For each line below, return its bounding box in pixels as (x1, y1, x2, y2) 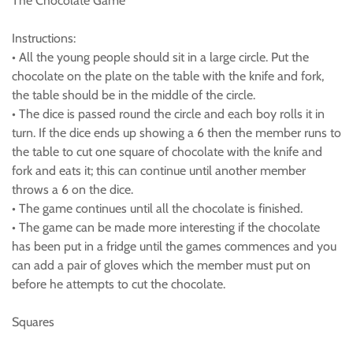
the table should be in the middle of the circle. (12, 87, 255, 102)
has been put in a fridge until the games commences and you (12, 239, 336, 254)
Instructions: (12, 31, 76, 46)
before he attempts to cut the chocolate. (12, 277, 225, 292)
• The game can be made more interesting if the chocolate (12, 220, 320, 235)
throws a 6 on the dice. (12, 182, 133, 197)
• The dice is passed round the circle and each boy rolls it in (12, 106, 325, 121)
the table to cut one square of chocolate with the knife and (12, 144, 322, 159)
